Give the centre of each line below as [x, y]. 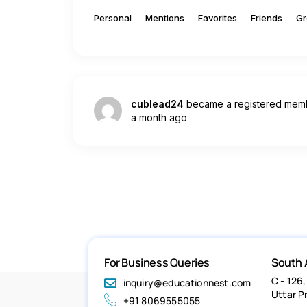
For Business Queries [157, 263]
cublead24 [157, 103]
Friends [267, 17]
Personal [113, 17]
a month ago [159, 117]
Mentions [165, 17]
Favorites [218, 17]
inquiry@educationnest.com [187, 283]
